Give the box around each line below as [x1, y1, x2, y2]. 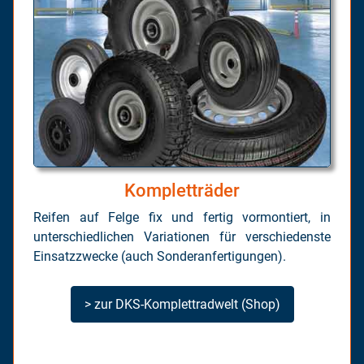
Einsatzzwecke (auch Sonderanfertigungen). [33, 249, 286, 265]
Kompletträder [124, 180, 240, 201]
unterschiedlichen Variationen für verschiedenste [33, 229, 331, 245]
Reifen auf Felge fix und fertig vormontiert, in [33, 210, 331, 226]
